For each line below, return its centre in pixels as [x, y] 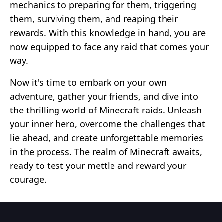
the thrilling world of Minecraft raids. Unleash [106, 110]
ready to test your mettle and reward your [98, 165]
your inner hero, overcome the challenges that [108, 124]
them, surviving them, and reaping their [94, 19]
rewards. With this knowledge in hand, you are [108, 32]
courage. [28, 179]
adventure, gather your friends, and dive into [104, 96]
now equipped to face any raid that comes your [109, 46]
